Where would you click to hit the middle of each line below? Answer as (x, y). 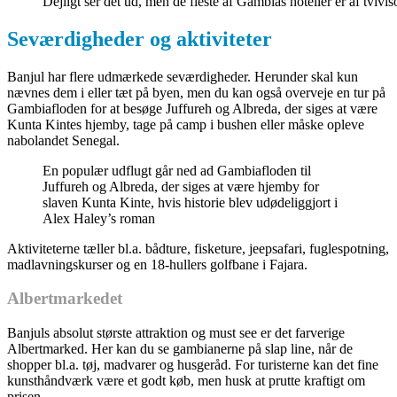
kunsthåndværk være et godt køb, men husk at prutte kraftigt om (186, 381)
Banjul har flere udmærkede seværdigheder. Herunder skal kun (183, 76)
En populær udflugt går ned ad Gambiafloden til (177, 170)
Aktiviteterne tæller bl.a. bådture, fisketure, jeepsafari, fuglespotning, (198, 248)
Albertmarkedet (65, 299)
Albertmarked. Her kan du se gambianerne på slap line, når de (180, 349)
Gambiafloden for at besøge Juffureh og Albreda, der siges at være (192, 108)
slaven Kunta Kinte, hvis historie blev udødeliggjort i (190, 202)
